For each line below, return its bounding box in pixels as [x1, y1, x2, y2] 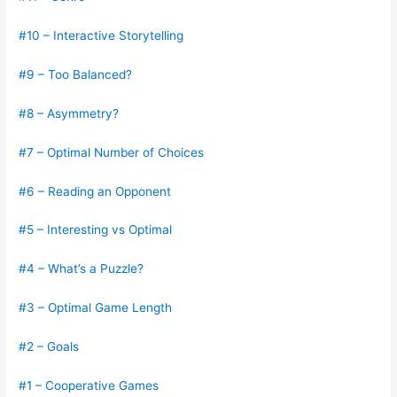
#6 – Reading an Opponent [19, 183, 172, 198]
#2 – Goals [19, 339, 80, 354]
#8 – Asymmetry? [19, 105, 120, 121]
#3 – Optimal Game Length [19, 300, 173, 315]
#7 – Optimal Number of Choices [19, 144, 205, 160]
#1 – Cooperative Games [19, 378, 160, 393]
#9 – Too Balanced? [19, 66, 133, 82]
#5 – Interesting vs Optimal [19, 222, 173, 237]
